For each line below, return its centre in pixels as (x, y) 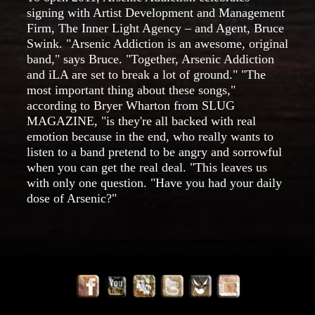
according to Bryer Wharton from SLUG (131, 105)
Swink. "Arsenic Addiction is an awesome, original (157, 43)
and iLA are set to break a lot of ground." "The (146, 74)
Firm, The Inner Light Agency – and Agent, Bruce (155, 28)
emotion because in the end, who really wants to (150, 136)
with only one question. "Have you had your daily (154, 182)
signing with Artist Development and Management (156, 12)
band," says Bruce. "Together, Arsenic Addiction (150, 59)
